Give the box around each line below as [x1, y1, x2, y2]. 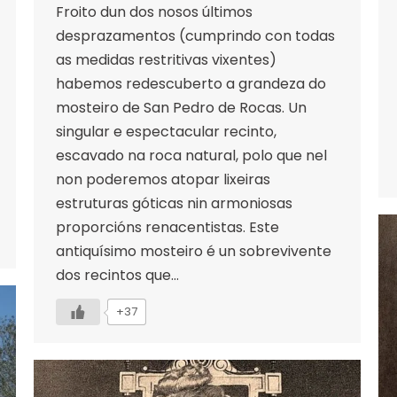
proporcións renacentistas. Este [56, 216, 279, 237]
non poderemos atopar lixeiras [56, 168, 270, 190]
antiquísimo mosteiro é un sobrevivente [56, 240, 331, 261]
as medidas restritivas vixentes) [56, 49, 276, 70]
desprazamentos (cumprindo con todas [56, 25, 335, 46]
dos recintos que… [56, 264, 179, 285]
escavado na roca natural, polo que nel [56, 144, 327, 166]
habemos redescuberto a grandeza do [56, 73, 326, 94]
